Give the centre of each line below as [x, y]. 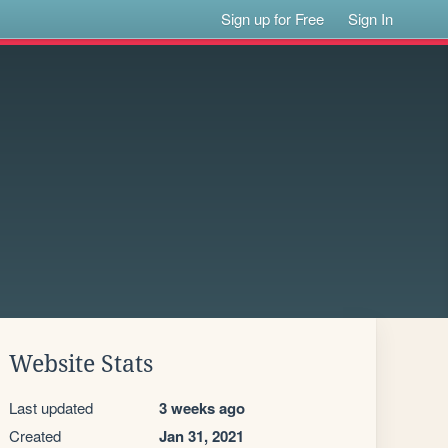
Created [35, 435]
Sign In [371, 18]
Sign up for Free [273, 18]
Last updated [51, 407]
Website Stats [81, 364]
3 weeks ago [202, 408]
